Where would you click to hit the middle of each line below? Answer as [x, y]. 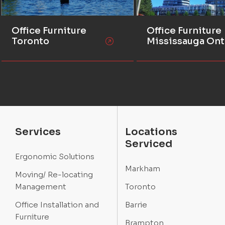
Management [41, 187]
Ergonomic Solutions [55, 157]
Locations [151, 132]
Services [38, 132]
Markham [143, 169]
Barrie [136, 205]
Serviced [149, 144]
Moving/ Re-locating [54, 175]
